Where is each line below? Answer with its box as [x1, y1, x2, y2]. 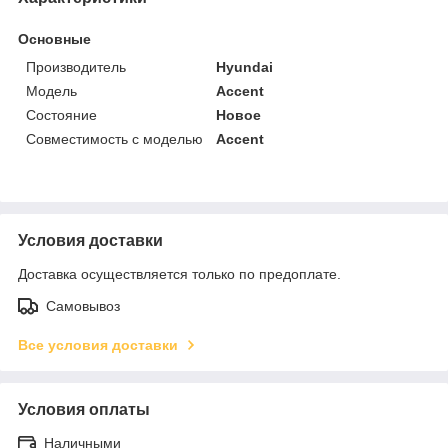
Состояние [26, 106, 97, 123]
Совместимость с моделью [26, 130, 203, 147]
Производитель [26, 58, 126, 75]
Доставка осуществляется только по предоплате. [18, 265, 341, 282]
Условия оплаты [18, 400, 150, 418]
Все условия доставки [18, 336, 178, 353]
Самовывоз [46, 297, 120, 314]
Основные [18, 30, 91, 47]
